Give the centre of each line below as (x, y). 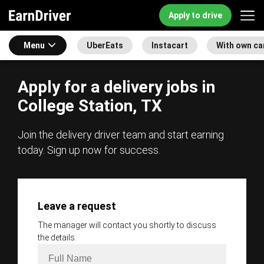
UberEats (105, 45)
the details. (57, 237)
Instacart (170, 45)
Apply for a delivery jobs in (116, 87)
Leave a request (77, 206)
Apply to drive (195, 15)
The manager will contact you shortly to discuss (127, 225)
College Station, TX (90, 106)
